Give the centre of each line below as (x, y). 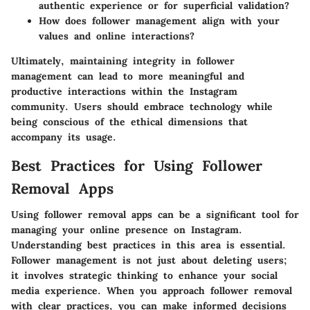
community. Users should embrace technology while (142, 106)
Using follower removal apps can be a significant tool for (155, 215)
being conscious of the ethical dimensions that (129, 121)
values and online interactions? (117, 36)
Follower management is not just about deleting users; (149, 261)
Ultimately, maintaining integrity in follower (123, 61)
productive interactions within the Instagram (124, 91)
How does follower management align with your (159, 20)
